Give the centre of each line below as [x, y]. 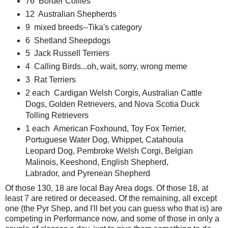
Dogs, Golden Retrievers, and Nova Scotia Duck [112, 104]
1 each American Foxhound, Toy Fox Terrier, [105, 129]
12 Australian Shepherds [71, 14]
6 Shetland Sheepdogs [68, 40]
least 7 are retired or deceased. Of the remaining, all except [111, 198]
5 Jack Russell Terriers [67, 53]
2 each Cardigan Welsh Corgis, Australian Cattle [113, 93]
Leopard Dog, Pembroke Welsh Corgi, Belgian [109, 151]
